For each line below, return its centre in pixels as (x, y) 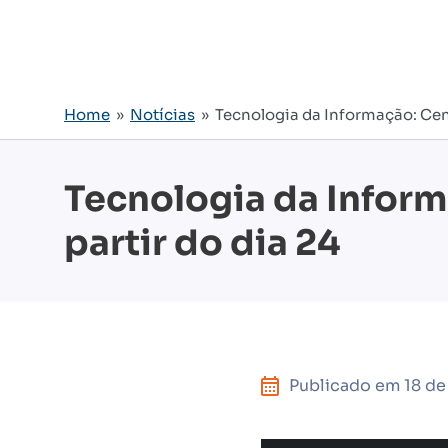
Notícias (162, 114)
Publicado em (346, 385)
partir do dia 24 (202, 243)
